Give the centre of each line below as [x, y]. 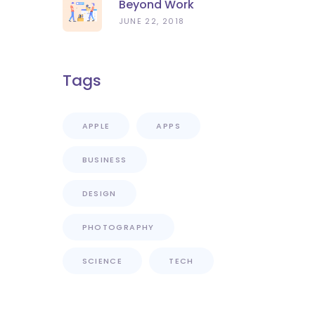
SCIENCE [102, 261]
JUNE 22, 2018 [152, 21]
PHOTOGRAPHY [118, 227]
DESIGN [99, 193]
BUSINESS [104, 160]
